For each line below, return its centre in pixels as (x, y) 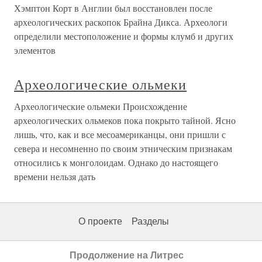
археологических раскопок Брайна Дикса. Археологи (121, 22)
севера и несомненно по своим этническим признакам (123, 149)
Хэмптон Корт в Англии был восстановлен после (113, 8)
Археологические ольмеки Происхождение (101, 106)
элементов (35, 50)
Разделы (150, 222)
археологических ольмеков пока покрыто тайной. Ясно (125, 120)
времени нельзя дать (55, 177)
